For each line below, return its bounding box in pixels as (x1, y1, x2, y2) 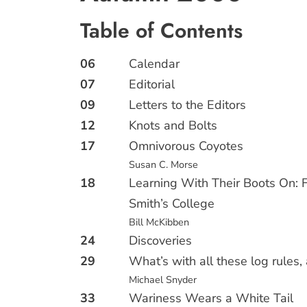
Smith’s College (129, 195, 215, 212)
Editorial (129, 76, 175, 93)
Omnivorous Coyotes (129, 138, 244, 154)
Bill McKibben (129, 215, 190, 229)
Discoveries (129, 232, 193, 249)
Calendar (129, 56, 180, 72)
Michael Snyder (129, 273, 197, 286)
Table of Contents (80, 16, 243, 45)
